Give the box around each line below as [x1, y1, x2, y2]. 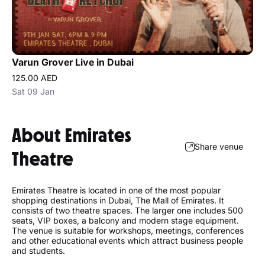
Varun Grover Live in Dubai [12, 56, 134, 68]
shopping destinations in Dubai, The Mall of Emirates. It [12, 195, 224, 205]
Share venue [195, 141, 243, 151]
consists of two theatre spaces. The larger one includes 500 [12, 205, 243, 215]
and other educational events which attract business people [12, 235, 243, 245]
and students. [12, 245, 65, 256]
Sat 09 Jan [12, 86, 54, 96]
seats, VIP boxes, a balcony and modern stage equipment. [12, 215, 239, 225]
